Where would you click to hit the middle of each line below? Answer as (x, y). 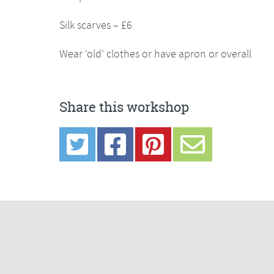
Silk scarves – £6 (96, 25)
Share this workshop (124, 107)
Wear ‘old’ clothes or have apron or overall (155, 54)
